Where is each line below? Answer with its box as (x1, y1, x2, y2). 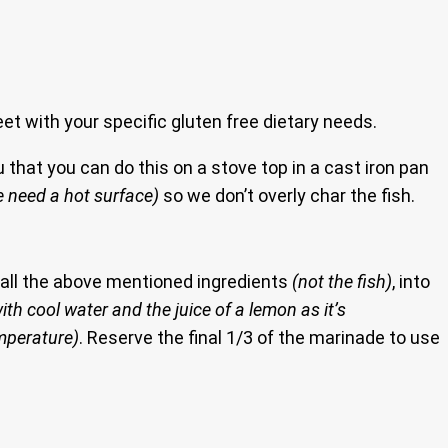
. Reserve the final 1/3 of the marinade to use (79, 327, 440, 349)
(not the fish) (292, 271, 392, 293)
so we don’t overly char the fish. (159, 185, 415, 207)
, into (392, 271, 430, 293)
